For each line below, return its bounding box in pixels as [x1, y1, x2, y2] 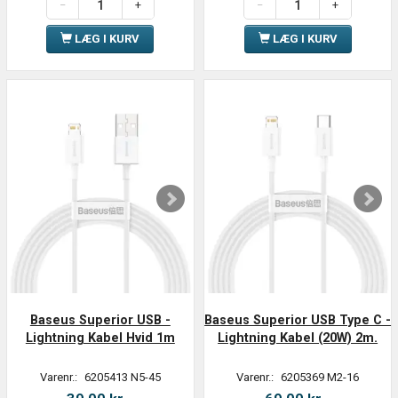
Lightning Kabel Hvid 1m [25, 330, 175, 346]
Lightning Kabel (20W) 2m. [218, 330, 378, 346]
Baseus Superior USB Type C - [204, 313, 392, 328]
